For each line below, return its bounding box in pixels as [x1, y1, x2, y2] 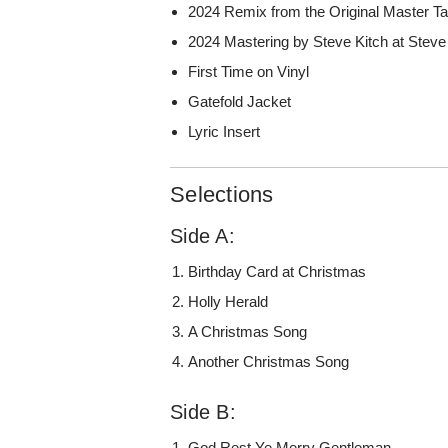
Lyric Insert [188, 122, 261, 140]
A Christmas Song [188, 322, 308, 340]
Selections [170, 181, 274, 207]
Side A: [170, 224, 235, 247]
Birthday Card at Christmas [188, 262, 367, 280]
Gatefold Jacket [188, 92, 292, 110]
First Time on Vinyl [188, 62, 310, 80]
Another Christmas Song [188, 352, 350, 370]
